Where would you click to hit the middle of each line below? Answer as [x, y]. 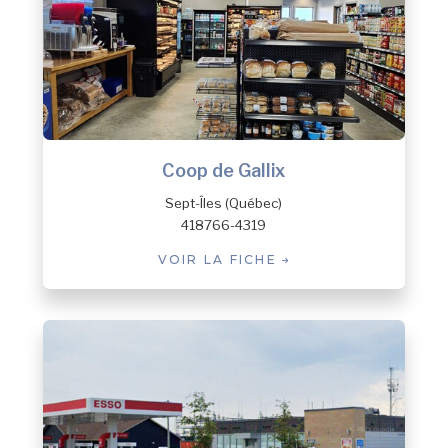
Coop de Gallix [224, 171]
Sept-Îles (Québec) [224, 203]
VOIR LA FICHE [220, 260]
